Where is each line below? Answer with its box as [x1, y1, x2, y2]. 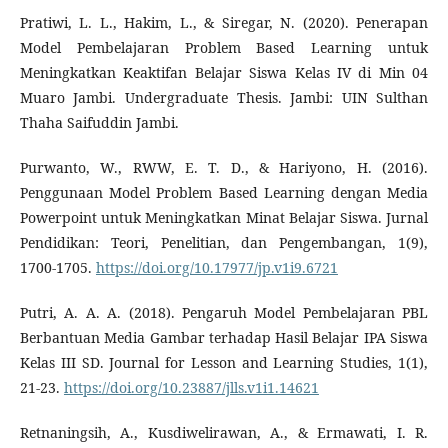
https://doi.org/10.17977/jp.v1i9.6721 [95, 258, 338, 278]
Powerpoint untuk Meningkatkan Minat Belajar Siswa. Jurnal [19, 208, 429, 228]
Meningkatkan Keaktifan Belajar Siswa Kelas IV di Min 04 [19, 63, 429, 83]
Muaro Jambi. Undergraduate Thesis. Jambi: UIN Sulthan [19, 88, 429, 108]
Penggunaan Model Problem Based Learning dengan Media [19, 183, 429, 203]
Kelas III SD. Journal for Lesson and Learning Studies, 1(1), [19, 353, 429, 373]
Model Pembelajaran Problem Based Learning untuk [19, 38, 429, 58]
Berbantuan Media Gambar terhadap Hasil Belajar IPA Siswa [19, 328, 429, 348]
